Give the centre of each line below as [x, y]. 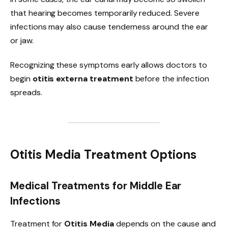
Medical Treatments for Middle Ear [96, 186]
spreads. [26, 92]
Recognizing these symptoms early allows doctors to [109, 65]
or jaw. [22, 41]
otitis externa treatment [83, 78]
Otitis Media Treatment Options [103, 155]
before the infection [171, 78]
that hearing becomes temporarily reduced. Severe [105, 13]
